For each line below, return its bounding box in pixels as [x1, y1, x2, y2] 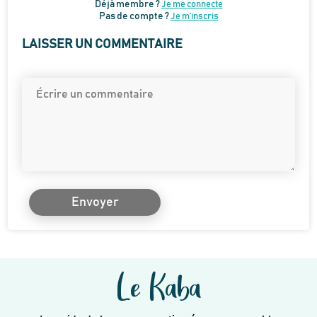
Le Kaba [116, 265, 201, 307]
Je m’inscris [170, 11, 219, 22]
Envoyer [71, 196, 119, 209]
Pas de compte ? [98, 11, 169, 22]
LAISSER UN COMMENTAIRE [22, 38, 183, 52]
